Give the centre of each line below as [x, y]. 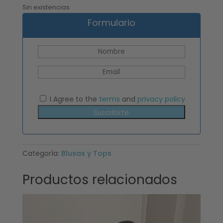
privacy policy [161, 99]
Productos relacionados [100, 180]
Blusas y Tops [86, 154]
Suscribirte [111, 113]
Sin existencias [46, 7]
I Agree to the [73, 99]
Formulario [111, 23]
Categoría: [42, 154]
